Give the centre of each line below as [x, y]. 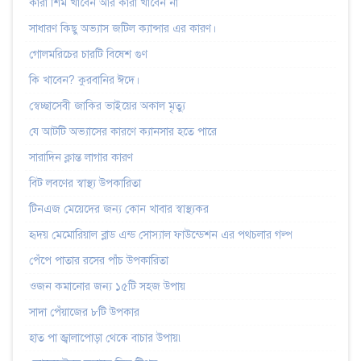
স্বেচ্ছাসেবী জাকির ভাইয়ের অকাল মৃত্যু [107, 106]
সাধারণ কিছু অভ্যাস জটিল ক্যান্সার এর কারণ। [122, 28]
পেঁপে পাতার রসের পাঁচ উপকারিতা [99, 260]
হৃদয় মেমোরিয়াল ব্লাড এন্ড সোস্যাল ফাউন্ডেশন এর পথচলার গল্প [161, 234]
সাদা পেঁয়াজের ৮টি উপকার [84, 312]
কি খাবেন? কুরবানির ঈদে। [84, 80]
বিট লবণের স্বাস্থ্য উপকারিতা [85, 183]
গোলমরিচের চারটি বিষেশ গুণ [88, 54]
